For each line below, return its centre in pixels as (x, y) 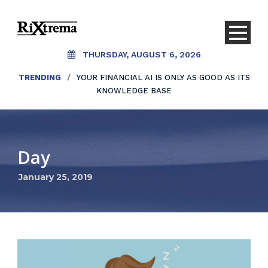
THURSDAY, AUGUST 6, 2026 (141, 54)
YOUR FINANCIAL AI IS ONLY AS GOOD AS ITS (163, 77)
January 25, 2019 (56, 177)
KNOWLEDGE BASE (134, 91)
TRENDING (39, 77)
